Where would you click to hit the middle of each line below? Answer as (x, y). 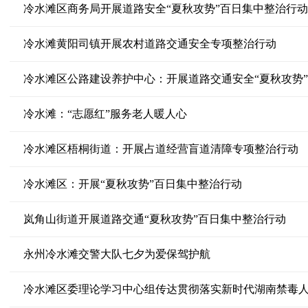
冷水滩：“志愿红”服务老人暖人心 (105, 114)
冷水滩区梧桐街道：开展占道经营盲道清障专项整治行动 (161, 149)
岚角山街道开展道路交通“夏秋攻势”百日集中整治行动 (154, 219)
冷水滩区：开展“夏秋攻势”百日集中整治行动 (132, 184)
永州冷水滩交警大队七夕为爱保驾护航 (117, 254)
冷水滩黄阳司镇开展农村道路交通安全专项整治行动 (150, 44)
